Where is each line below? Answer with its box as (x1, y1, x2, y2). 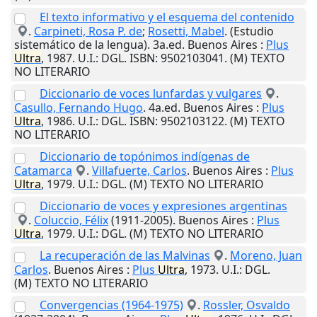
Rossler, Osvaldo (203, 297, 290, 313)
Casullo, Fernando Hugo (14, 100, 143, 116)
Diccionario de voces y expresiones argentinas (40, 198, 287, 214)
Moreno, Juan (230, 248, 302, 264)
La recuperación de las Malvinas (40, 248, 210, 264)
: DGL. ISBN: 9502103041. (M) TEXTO (96, 50, 285, 67)
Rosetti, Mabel (148, 23, 224, 40)
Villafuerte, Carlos (92, 163, 187, 179)
